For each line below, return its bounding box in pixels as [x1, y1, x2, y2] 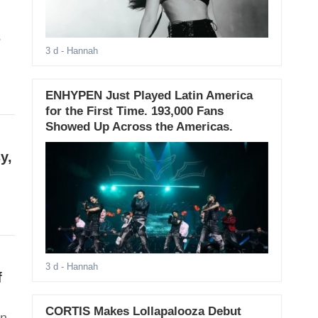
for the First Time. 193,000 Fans [45, 104, 224, 119]
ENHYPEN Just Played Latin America [45, 89, 253, 103]
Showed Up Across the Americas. [45, 120, 233, 134]
